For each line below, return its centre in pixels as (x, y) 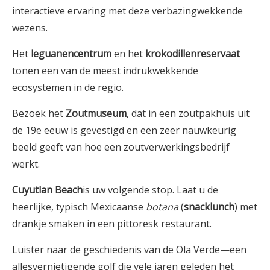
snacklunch (209, 206)
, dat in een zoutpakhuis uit (188, 113)
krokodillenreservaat (193, 53)
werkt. (26, 164)
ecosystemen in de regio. (68, 87)
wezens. (30, 27)
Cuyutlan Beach (47, 190)
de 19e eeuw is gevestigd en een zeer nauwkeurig (124, 130)
